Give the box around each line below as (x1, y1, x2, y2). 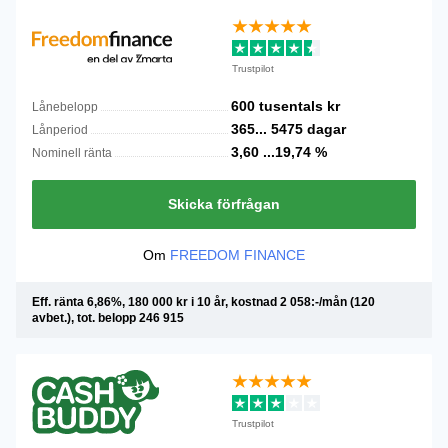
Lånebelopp (32, 100, 98, 114)
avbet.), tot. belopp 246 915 (32, 311, 184, 325)
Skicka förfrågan (168, 196, 280, 212)
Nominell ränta (32, 146, 112, 160)
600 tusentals (231, 98, 327, 114)
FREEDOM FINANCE (170, 247, 305, 263)
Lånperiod (32, 123, 88, 137)
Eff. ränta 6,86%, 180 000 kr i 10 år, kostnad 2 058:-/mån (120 (32, 295, 375, 309)
